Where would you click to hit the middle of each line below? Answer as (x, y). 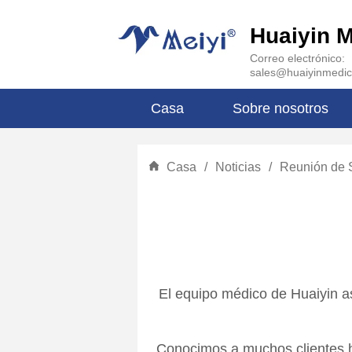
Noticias (238, 167)
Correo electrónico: (297, 58)
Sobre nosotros (281, 108)
